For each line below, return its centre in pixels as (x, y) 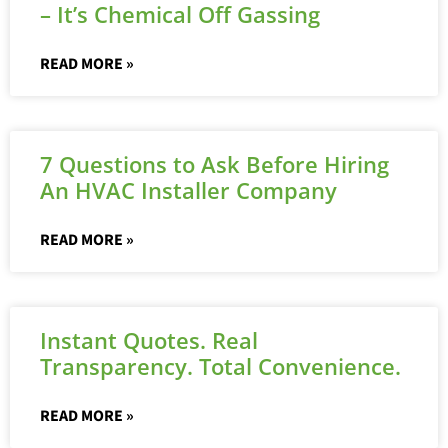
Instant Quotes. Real (149, 340)
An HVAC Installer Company (188, 190)
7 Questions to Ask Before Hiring (214, 164)
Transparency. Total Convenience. (220, 366)
